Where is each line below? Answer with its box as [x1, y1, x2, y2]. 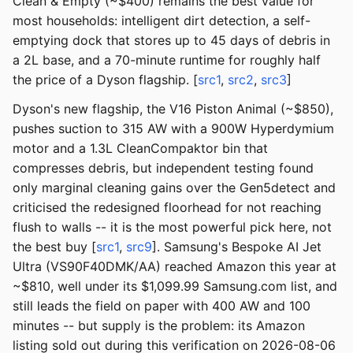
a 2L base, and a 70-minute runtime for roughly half [13, 52, 321, 69]
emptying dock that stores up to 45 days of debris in [13, 32, 330, 49]
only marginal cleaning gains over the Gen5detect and [13, 180, 336, 196]
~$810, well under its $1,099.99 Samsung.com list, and [13, 278, 337, 295]
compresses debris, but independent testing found [13, 160, 314, 176]
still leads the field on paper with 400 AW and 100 [13, 298, 310, 314]
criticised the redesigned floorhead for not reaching [13, 199, 321, 216]
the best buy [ [13, 239, 96, 255]
